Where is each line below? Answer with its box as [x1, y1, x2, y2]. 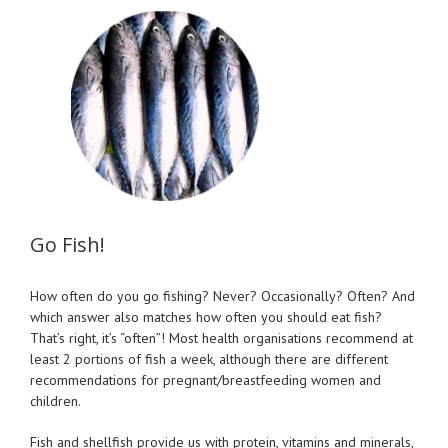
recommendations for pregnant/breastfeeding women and [30, 371, 381, 390]
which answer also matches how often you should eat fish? [30, 308, 382, 327]
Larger [29, 31, 69, 49]
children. [30, 392, 81, 411]
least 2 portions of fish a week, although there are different [30, 350, 388, 369]
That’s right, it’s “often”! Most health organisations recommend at [30, 329, 413, 348]
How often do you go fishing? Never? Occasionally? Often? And [30, 287, 415, 306]
